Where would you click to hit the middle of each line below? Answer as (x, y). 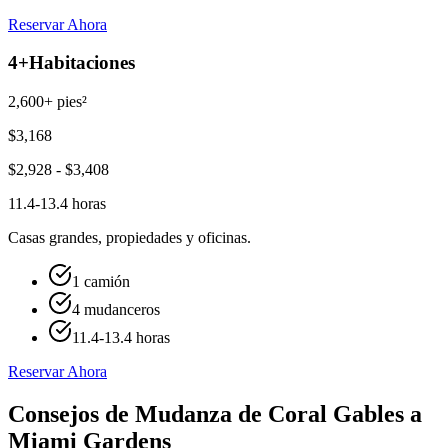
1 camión (101, 282)
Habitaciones (82, 63)
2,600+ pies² (47, 102)
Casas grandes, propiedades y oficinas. (129, 238)
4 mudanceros (116, 310)
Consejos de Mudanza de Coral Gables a (215, 414)
